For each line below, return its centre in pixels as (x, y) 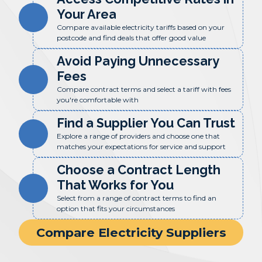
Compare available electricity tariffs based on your (141, 27)
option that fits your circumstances (116, 208)
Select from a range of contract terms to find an (137, 198)
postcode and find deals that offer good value (131, 38)
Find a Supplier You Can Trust (146, 123)
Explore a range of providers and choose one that (138, 136)
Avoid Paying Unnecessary (138, 61)
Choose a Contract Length (139, 170)
